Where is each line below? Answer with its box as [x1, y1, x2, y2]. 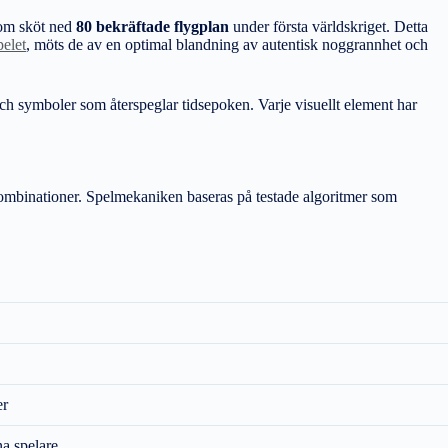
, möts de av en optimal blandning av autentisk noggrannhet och [26, 35, 428, 53]
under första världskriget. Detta [229, 17, 428, 35]
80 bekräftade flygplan [76, 17, 229, 35]
